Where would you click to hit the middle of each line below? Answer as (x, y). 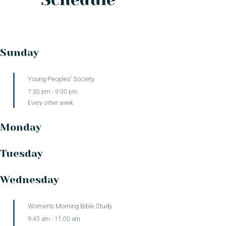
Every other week (50, 103)
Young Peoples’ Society (62, 79)
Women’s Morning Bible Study (70, 206)
